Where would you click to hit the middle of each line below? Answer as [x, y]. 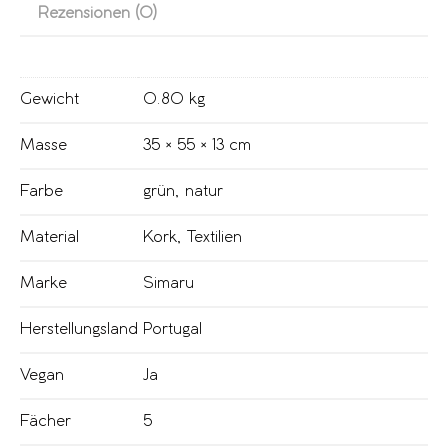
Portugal [172, 329]
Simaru [168, 283]
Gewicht [49, 99]
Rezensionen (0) [97, 13]
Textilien [214, 237]
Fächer [45, 421]
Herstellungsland [79, 329]
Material [49, 237]
